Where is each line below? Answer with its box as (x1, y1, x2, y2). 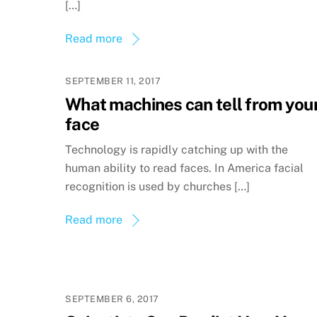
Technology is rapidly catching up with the (65, 142, 288, 156)
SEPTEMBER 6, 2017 (65, 293, 159, 304)
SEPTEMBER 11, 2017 (65, 76, 161, 87)
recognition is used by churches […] (65, 179, 250, 193)
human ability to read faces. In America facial (65, 161, 304, 175)
